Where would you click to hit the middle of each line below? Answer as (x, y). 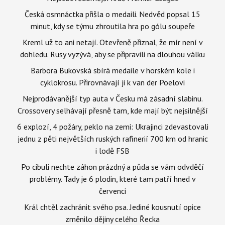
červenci (113, 191)
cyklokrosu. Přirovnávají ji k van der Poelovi (113, 82)
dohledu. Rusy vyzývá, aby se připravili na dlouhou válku (113, 54)
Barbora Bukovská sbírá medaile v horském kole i (113, 70)
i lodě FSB (113, 151)
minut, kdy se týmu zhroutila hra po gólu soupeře (113, 26)
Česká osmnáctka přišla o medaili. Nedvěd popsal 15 (113, 14)
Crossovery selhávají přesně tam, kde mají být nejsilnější (113, 110)
